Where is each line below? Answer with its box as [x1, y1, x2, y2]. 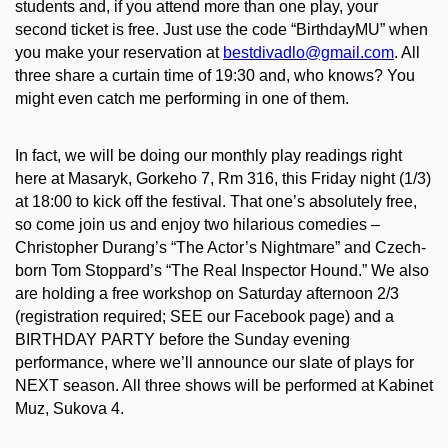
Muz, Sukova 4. [15, 400, 124, 418]
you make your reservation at [15, 44, 223, 62]
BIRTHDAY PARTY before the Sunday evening [15, 331, 350, 349]
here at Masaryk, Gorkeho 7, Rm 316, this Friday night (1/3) [15, 170, 431, 188]
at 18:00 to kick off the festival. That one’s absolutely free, [15, 193, 417, 211]
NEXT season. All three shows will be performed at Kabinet [15, 377, 433, 395]
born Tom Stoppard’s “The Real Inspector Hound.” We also [15, 262, 429, 280]
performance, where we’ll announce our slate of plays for [15, 354, 414, 372]
